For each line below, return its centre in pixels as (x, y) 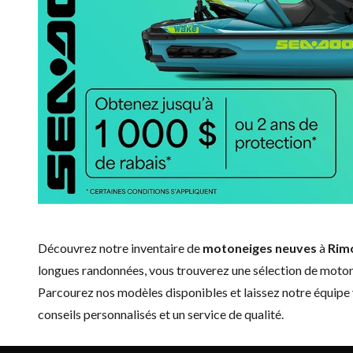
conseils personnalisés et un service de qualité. (161, 314)
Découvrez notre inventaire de (120, 247)
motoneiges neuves (260, 247)
